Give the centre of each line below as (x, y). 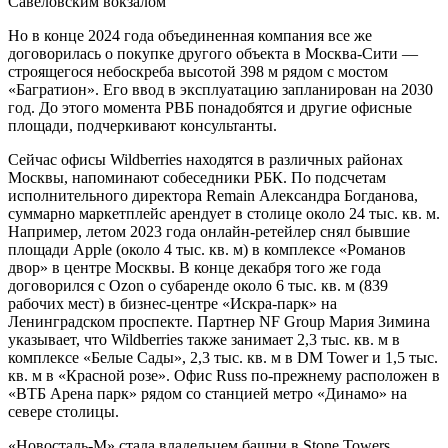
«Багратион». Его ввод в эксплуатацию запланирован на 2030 (220, 89)
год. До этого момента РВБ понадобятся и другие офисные (210, 107)
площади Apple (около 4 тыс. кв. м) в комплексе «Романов (207, 249)
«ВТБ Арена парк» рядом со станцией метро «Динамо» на (207, 393)
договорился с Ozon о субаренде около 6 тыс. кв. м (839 (198, 285)
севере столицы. (63, 411)
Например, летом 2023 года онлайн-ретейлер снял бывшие (209, 231)
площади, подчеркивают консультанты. (142, 125)
